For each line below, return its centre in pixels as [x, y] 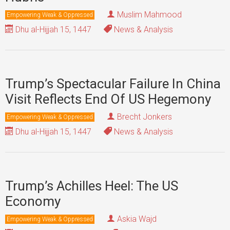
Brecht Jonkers [145, 117]
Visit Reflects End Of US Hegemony [108, 99]
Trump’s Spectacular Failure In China [113, 84]
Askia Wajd [137, 219]
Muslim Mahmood [149, 15]
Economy [33, 201]
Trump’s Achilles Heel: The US [92, 186]
